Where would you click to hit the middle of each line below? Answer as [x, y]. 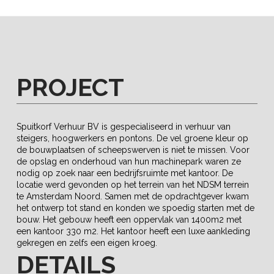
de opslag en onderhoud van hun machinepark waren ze [128, 162]
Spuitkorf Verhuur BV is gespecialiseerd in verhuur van [123, 127]
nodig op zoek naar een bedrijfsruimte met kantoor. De [124, 173]
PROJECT [70, 87]
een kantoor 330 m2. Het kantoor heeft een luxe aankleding [133, 231]
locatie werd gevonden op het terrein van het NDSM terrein [132, 185]
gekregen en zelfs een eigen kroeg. [87, 243]
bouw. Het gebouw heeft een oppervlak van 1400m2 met [129, 220]
